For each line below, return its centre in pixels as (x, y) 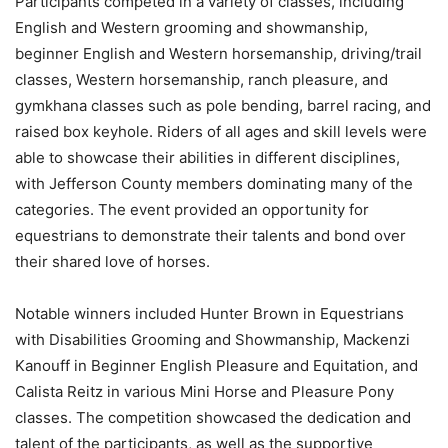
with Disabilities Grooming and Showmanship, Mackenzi (212, 340)
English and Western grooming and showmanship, (191, 28)
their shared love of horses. (112, 262)
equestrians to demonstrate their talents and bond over (210, 236)
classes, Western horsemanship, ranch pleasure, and (201, 80)
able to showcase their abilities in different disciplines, (207, 158)
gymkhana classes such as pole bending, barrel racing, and (223, 106)
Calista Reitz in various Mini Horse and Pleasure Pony (204, 392)
